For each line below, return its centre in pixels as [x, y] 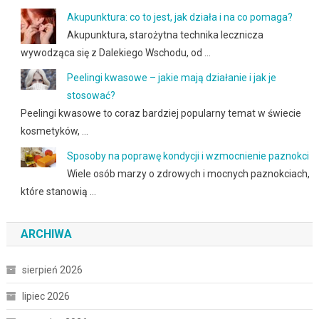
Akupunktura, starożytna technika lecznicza [165, 35]
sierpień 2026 [52, 270]
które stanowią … [58, 192]
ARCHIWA [46, 234]
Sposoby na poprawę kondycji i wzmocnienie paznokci [188, 156]
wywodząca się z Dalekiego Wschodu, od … [115, 53]
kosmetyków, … [54, 131]
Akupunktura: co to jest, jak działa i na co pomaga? [179, 17]
